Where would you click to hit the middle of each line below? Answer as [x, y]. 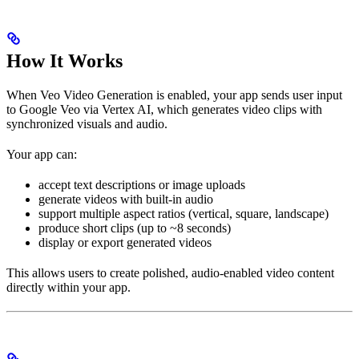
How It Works [65, 61]
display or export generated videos [125, 242]
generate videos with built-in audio [126, 199]
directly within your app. [69, 287]
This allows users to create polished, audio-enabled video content [170, 272]
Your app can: [42, 154]
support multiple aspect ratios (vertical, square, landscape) [184, 213]
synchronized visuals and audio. [87, 123]
